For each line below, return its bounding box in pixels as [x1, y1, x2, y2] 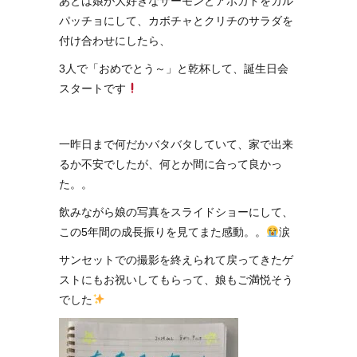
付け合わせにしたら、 [59, 33, 171, 47]
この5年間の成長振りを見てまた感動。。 [59, 225, 266, 238]
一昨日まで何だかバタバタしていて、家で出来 [59, 137, 293, 151]
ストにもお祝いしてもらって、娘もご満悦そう [59, 273, 293, 286]
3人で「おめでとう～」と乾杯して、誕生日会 [59, 61, 288, 75]
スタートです [59, 81, 126, 95]
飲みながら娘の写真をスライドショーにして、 [59, 205, 293, 218]
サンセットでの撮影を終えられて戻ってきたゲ [59, 253, 293, 266]
